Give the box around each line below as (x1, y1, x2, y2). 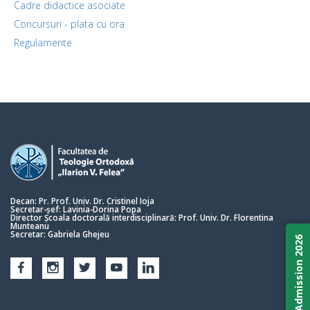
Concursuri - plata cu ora (14, 17, 125, 30)
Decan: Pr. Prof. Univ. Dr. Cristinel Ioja (10, 196, 154, 206)
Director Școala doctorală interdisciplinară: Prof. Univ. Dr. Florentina (10, 212, 273, 223)
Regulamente (14, 36, 72, 49)
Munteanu (10, 221, 49, 231)
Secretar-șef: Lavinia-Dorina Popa (10, 204, 141, 215)
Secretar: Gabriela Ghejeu (10, 229, 109, 239)
